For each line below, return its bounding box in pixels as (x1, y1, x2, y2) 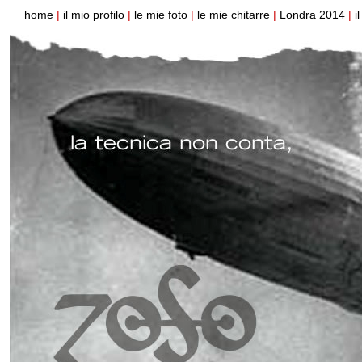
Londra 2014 (280, 8, 348, 21)
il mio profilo (63, 8, 128, 21)
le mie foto (134, 8, 191, 21)
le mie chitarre (197, 8, 273, 21)
